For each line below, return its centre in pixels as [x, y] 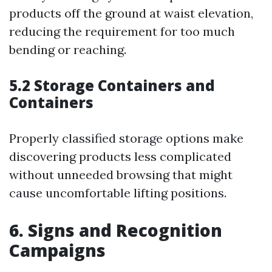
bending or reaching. [68, 50]
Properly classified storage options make [126, 138]
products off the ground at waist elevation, [131, 13]
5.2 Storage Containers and [112, 86]
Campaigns [57, 250]
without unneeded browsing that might [121, 175]
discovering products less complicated [120, 157]
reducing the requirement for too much [122, 32]
